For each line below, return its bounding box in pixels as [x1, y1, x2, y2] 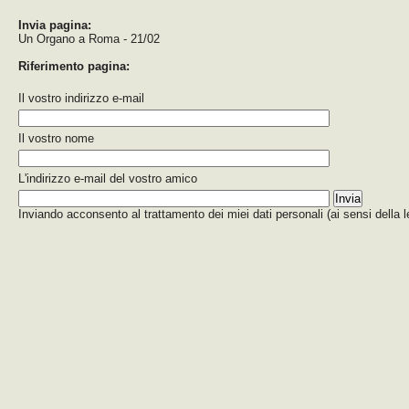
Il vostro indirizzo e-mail [18, 91, 144, 105]
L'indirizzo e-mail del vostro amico [18, 172, 197, 185]
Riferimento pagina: [18, 59, 130, 73]
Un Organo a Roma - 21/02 [18, 32, 160, 46]
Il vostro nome [18, 131, 94, 145]
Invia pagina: [18, 18, 91, 32]
